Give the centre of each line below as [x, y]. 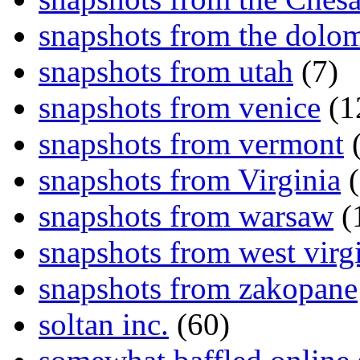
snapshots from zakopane [198, 288]
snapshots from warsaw [186, 215]
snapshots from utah [166, 71]
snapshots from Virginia [190, 179]
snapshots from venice [180, 107]
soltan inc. [104, 324]
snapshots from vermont [191, 143]
